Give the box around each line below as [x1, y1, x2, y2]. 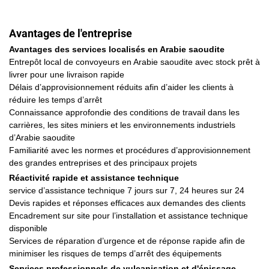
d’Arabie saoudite [9, 132, 75, 142]
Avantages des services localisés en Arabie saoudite [9, 44, 225, 54]
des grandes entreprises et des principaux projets [9, 157, 197, 168]
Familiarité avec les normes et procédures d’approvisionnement [9, 145, 250, 155]
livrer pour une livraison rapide [9, 69, 124, 79]
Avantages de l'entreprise [9, 26, 132, 40]
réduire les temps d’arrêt [9, 94, 102, 104]
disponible [9, 223, 47, 233]
